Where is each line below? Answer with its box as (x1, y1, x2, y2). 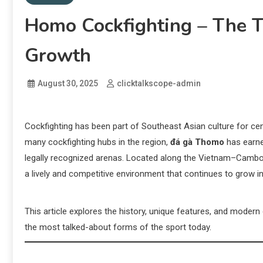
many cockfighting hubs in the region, (25, 137, 170, 147)
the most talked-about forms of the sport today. (25, 222, 211, 232)
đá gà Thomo (170, 137, 224, 147)
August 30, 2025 (38, 79, 98, 88)
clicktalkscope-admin (117, 79, 201, 88)
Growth (25, 43, 91, 68)
